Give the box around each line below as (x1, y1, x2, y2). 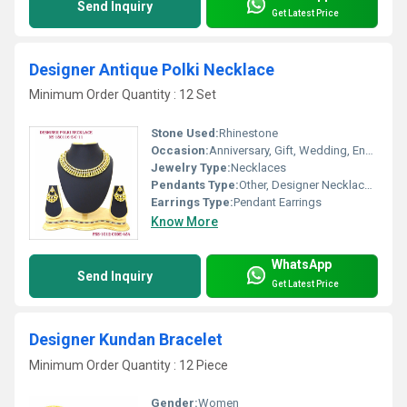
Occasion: (151, 144, 209, 158)
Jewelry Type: (151, 161, 231, 175)
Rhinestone (219, 126, 278, 141)
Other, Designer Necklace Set (239, 178, 364, 193)
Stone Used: (151, 126, 219, 141)
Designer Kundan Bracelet (29, 330, 223, 350)
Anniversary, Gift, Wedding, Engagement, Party (209, 144, 365, 158)
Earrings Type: (151, 195, 233, 210)
